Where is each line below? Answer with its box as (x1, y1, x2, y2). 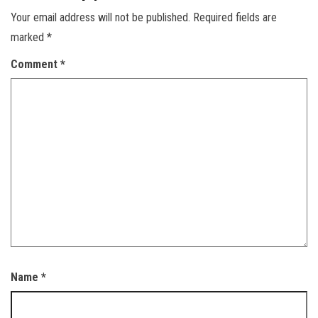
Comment (11, 57, 60, 71)
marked (11, 30, 47, 44)
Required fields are (193, 10, 277, 24)
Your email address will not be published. (11, 10, 190, 24)
